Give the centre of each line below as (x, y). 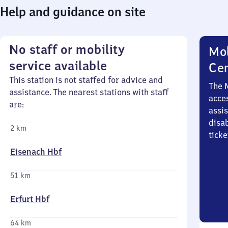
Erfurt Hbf (30, 199)
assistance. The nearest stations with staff (89, 92)
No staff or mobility (67, 49)
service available (58, 66)
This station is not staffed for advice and (86, 80)
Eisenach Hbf (36, 152)
